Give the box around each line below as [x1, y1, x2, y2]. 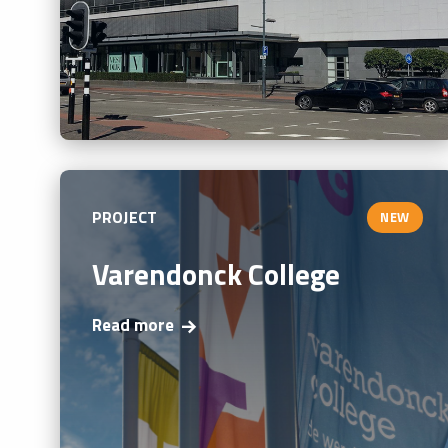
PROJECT [92, 205, 157, 230]
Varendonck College [92, 251, 340, 296]
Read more [92, 312, 174, 339]
